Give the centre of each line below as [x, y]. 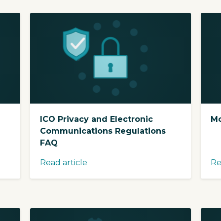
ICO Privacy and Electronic [96, 119]
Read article [63, 163]
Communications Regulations [103, 131]
